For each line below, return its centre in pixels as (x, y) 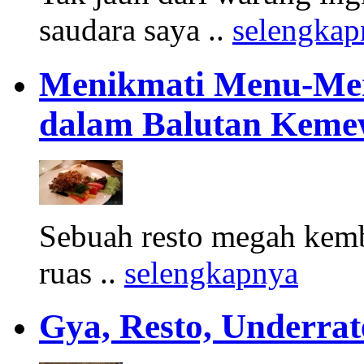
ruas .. (82, 272)
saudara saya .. (136, 29)
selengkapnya (211, 272)
